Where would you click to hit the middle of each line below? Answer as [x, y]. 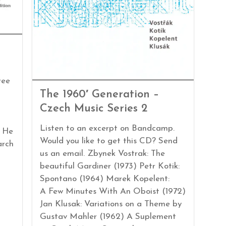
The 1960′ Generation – [99, 95]
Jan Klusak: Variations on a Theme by [110, 204]
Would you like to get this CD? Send [108, 141]
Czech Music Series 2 [94, 109]
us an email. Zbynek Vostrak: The [102, 154]
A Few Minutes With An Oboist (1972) [112, 192]
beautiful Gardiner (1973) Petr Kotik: [109, 166]
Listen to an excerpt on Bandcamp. [107, 129]
